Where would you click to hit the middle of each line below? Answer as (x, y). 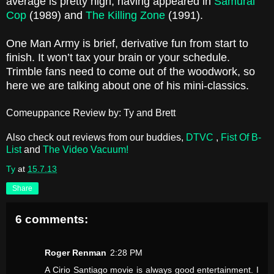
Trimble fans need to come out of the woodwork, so (131, 72)
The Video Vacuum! (86, 150)
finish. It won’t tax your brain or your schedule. (118, 58)
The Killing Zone (125, 16)
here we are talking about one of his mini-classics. (128, 86)
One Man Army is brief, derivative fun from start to (127, 44)
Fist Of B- (241, 138)
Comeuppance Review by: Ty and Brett (91, 113)
